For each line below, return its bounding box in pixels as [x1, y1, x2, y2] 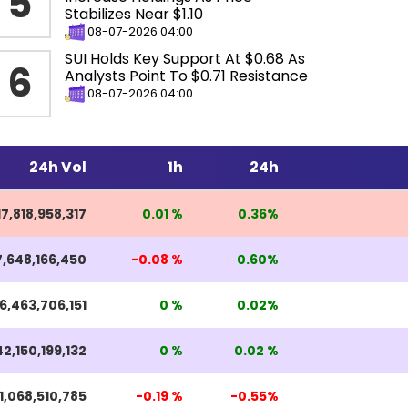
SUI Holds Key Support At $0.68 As [65, 48, 305, 70]
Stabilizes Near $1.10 [65, 4, 203, 25]
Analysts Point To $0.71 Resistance [65, 66, 308, 87]
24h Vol [29, 157, 87, 178]
